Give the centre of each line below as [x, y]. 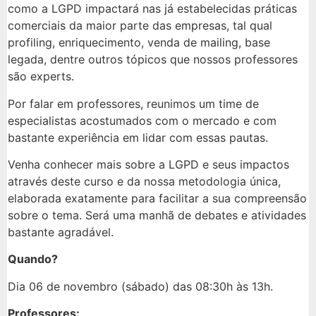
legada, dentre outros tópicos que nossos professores [153, 60]
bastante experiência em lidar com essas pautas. [138, 137]
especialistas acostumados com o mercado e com [142, 120]
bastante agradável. [61, 232]
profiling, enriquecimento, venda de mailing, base [139, 43]
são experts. [41, 77]
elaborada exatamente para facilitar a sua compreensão [157, 199]
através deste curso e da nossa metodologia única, [144, 182]
